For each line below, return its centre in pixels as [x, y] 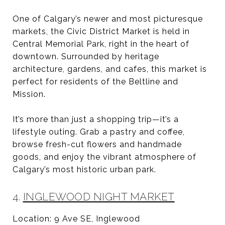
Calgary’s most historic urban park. [84, 169]
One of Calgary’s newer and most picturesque [108, 19]
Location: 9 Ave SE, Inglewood [76, 218]
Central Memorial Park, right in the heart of [101, 44]
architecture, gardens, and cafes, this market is [110, 69]
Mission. [29, 94]
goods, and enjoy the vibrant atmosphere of [104, 157]
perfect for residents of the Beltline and [95, 81]
